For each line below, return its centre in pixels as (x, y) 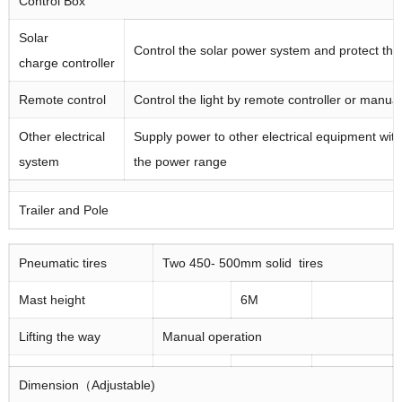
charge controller (66, 63)
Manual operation (212, 337)
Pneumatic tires (62, 263)
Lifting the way (59, 337)
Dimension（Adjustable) (87, 385)
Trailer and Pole (63, 210)
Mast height (52, 300)
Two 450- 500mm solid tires (242, 263)
